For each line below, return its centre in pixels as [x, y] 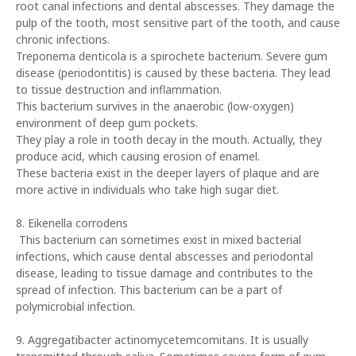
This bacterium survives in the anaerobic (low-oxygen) [155, 106]
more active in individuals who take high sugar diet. [147, 190]
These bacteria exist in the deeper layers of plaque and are [168, 173]
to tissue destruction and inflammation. [119, 89]
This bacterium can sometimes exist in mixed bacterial [159, 240]
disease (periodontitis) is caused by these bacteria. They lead [173, 73]
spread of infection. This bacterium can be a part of [149, 290]
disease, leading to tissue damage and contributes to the [164, 273]
